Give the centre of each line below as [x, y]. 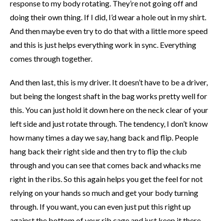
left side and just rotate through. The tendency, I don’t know [109, 123]
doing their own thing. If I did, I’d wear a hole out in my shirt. [108, 17]
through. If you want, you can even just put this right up [100, 206]
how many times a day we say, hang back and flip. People [104, 137]
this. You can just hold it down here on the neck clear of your [109, 110]
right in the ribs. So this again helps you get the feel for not [106, 179]
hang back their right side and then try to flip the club [98, 151]
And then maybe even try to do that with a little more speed [109, 31]
